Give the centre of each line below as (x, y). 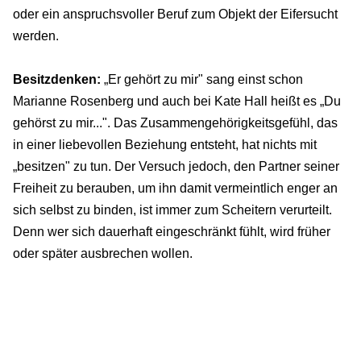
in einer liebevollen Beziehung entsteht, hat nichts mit (165, 145)
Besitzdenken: (57, 80)
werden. (36, 36)
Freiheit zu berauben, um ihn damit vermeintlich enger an (175, 189)
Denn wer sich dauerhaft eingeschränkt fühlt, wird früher (172, 232)
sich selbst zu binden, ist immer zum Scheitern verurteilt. (172, 210)
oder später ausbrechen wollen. (103, 254)
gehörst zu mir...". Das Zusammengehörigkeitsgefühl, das (175, 123)
